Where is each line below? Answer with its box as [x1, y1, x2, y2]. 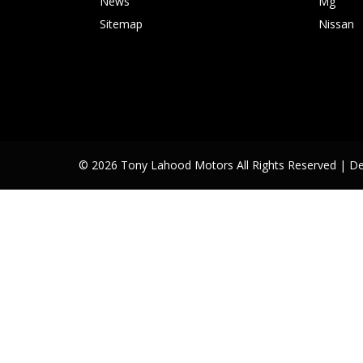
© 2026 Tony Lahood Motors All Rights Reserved [79, 157, 340, 173]
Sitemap [100, 16, 143, 32]
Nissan [318, 16, 354, 32]
